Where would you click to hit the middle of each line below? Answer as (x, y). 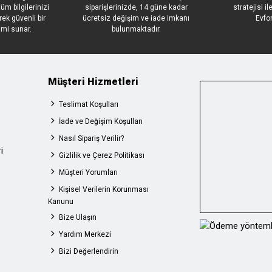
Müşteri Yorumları (88, 172)
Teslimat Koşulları (89, 104)
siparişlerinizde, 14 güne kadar (136, 7)
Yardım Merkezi (85, 234)
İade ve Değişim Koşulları (101, 121)
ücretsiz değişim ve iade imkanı (136, 18)
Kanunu (61, 202)
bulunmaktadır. (136, 29)
